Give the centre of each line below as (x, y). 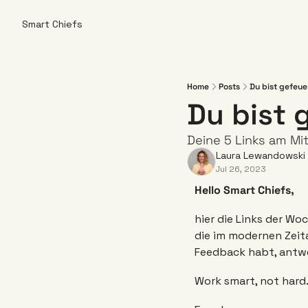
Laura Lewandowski (261, 155)
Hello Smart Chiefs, (244, 190)
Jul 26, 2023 (241, 169)
